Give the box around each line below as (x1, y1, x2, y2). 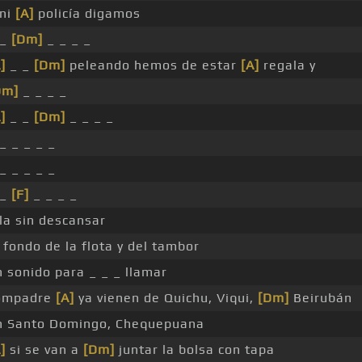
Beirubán (288, 290, 352, 306)
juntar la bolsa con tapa (114, 342, 275, 358)
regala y (259, 57, 316, 74)
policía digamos (33, 6, 141, 22)
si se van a (5, 342, 83, 358)
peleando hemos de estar (65, 57, 241, 74)
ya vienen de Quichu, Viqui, (74, 290, 258, 306)
